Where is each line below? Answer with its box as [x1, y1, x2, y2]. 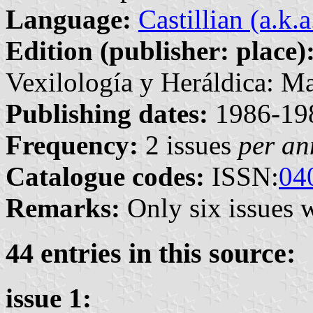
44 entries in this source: [6, 237, 296, 269]
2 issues [138, 130, 238, 160]
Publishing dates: [6, 99, 208, 129]
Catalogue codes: [6, 161, 205, 191]
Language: [6, 4, 131, 34]
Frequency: [6, 130, 138, 160]
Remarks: [6, 193, 120, 223]
